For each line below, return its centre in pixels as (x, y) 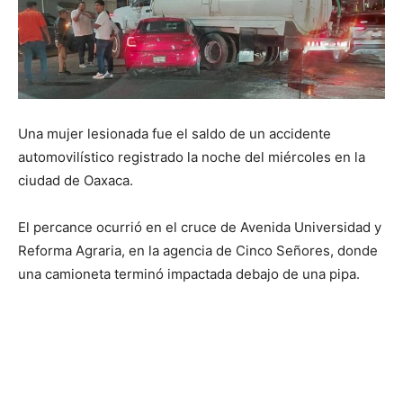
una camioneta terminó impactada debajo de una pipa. (189, 274)
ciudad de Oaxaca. (76, 181)
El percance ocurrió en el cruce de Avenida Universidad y (200, 228)
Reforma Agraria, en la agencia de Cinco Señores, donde (198, 251)
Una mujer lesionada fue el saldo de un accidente (175, 134)
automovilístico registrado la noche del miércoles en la (192, 157)
